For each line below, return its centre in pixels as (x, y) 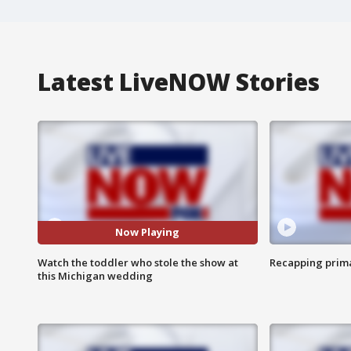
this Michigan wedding (95, 275)
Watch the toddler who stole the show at (138, 262)
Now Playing (148, 232)
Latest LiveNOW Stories (179, 81)
